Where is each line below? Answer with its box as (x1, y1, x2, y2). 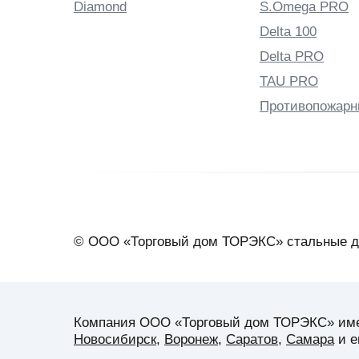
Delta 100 (260, 23, 317, 39)
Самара (286, 331, 334, 347)
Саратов (226, 331, 278, 347)
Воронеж (164, 331, 218, 347)
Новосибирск (74, 331, 156, 347)
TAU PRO (260, 73, 318, 89)
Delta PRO (260, 48, 324, 64)
